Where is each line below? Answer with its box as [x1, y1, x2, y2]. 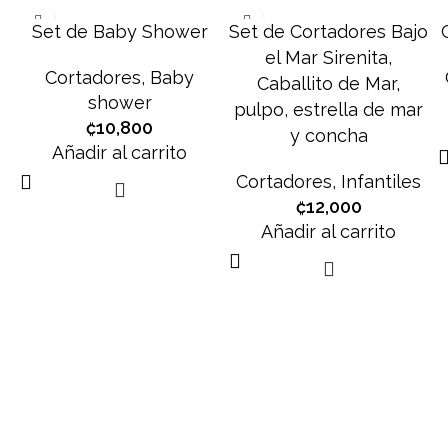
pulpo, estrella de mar [234, 98, 423, 120]
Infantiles [341, 170, 421, 192]
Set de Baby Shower [31, 20, 208, 42]
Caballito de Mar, [257, 72, 400, 94]
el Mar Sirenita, [265, 46, 392, 68]
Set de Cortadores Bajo [229, 20, 428, 42]
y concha [289, 124, 368, 146]
